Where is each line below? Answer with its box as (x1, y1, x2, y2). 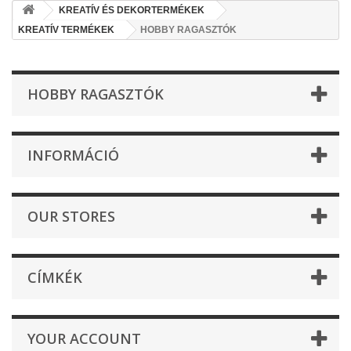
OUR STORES (27, 207, 115, 226)
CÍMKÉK (27, 268, 82, 287)
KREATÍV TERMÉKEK (18, 24, 114, 35)
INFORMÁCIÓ (27, 146, 119, 165)
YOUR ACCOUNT (27, 329, 141, 348)
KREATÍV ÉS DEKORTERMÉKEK (59, 5, 204, 16)
